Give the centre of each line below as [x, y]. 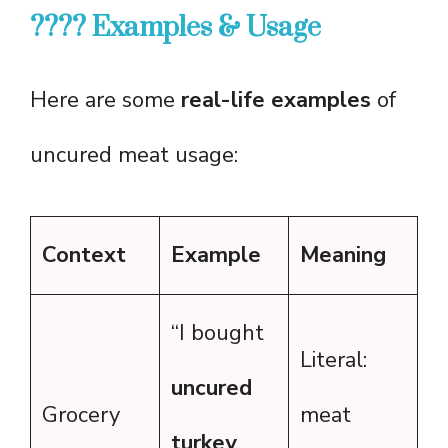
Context [84, 255]
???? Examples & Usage [175, 28]
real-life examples [276, 100]
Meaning [343, 255]
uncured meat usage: [134, 155]
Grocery [81, 415]
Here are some [105, 100]
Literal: [333, 360]
